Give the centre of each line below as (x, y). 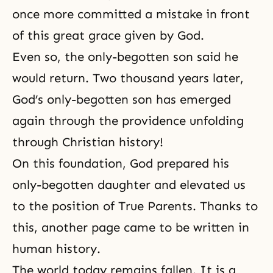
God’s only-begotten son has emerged (122, 100)
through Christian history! (88, 142)
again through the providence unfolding (128, 121)
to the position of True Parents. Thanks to (135, 206)
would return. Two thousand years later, (128, 78)
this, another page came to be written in (131, 228)
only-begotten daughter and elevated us (129, 185)
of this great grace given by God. (108, 36)
